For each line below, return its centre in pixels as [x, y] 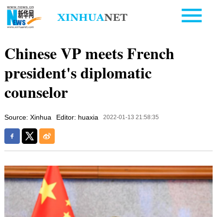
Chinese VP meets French [89, 53]
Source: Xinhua [28, 117]
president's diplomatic [78, 72]
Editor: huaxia [77, 117]
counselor [36, 92]
